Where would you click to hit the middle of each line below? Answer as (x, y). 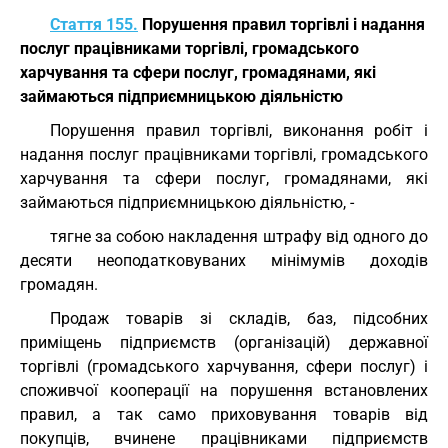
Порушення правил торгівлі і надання (281, 24)
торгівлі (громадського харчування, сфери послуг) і (224, 366)
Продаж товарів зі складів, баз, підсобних (239, 318)
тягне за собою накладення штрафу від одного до (239, 236)
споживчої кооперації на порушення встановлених (224, 390)
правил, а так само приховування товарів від (224, 414)
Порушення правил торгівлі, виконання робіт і (239, 130)
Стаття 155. (94, 24)
